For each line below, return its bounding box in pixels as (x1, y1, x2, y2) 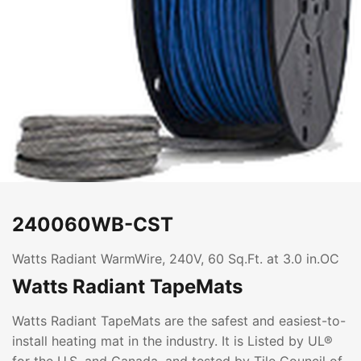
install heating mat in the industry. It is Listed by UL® (12, 333, 333, 349)
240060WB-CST (12, 213, 173, 236)
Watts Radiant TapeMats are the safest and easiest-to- (12, 313, 346, 329)
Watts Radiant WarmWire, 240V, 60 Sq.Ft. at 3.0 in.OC (12, 251, 339, 267)
